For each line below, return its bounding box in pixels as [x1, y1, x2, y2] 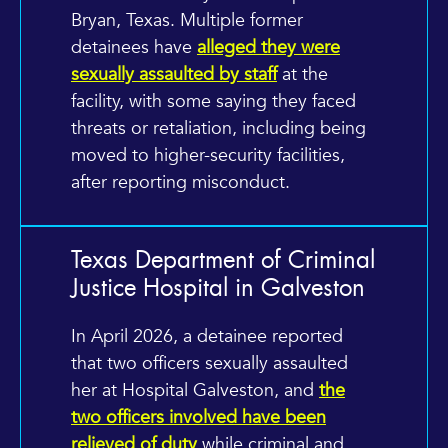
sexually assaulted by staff [71, 61, 277, 87]
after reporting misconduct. [71, 169, 290, 195]
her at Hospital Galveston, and [71, 377, 319, 403]
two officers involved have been [71, 404, 326, 430]
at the [277, 61, 328, 87]
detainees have [71, 34, 197, 60]
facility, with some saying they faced [71, 88, 356, 114]
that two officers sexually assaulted [71, 350, 348, 376]
